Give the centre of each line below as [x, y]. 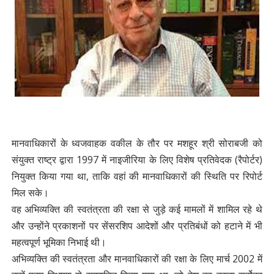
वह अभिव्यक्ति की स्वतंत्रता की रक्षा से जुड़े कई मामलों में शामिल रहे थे [137, 209]
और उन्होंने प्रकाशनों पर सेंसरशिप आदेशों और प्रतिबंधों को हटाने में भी [137, 226]
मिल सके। [30, 193]
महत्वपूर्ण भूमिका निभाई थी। [59, 242]
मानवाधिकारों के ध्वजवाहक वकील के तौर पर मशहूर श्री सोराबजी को [137, 143]
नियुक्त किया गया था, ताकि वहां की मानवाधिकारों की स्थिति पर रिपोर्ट [137, 176]
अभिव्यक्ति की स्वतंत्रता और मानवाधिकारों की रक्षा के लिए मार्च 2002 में [137, 259]
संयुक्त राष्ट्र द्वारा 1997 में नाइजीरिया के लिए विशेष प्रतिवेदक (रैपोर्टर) [137, 160]
